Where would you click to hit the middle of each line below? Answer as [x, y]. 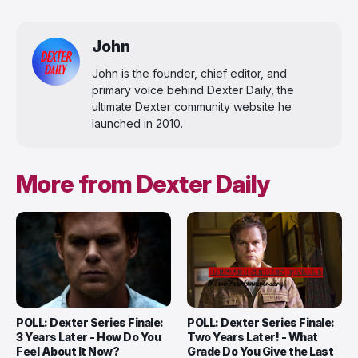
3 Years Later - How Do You [88, 336]
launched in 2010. [137, 123]
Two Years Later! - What [253, 336]
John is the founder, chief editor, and [189, 73]
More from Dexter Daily [143, 183]
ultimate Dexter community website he [192, 106]
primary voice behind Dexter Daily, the [193, 89]
